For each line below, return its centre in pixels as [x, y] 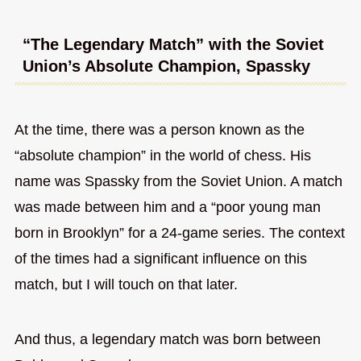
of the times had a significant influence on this [160, 259]
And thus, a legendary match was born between [167, 339]
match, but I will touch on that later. [126, 285]
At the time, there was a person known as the [159, 130]
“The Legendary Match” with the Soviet [173, 44]
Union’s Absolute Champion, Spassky [166, 66]
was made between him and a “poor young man [167, 207]
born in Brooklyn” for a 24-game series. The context [179, 233]
